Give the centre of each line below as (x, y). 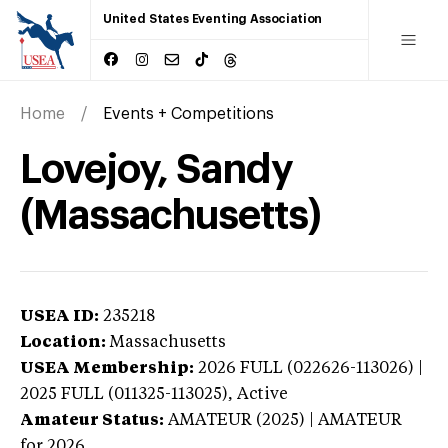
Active (262, 394)
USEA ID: (59, 316)
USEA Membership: (107, 368)
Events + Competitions (188, 113)
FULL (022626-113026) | (331, 368)
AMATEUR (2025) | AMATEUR (285, 420)
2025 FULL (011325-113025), (128, 394)
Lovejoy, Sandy (156, 169)
